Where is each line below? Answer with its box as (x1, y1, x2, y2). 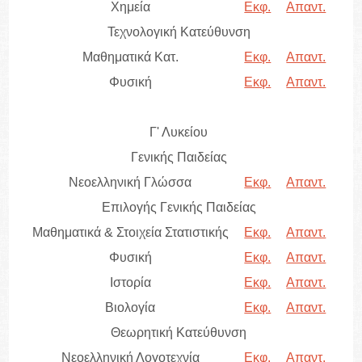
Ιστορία (109, 276, 151, 290)
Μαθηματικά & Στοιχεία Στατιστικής (32, 225, 229, 240)
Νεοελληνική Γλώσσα (69, 175, 192, 190)
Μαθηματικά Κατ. (82, 50, 179, 65)
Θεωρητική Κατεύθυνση (111, 326, 247, 340)
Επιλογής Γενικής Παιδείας (101, 200, 256, 215)
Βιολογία (105, 301, 156, 315)
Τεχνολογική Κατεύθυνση (107, 25, 250, 40)
